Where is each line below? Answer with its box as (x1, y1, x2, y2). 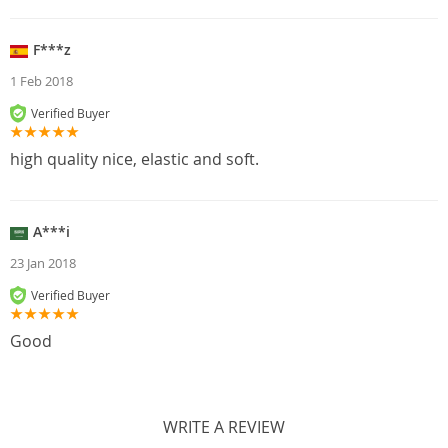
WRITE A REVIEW (163, 416, 285, 439)
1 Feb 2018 (10, 72, 73, 91)
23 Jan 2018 (10, 254, 76, 273)
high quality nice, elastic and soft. (10, 148, 259, 171)
